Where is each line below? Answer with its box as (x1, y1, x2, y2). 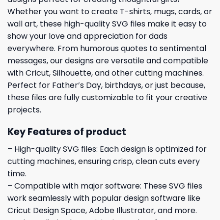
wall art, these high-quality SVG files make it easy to (7, 18, 207, 30)
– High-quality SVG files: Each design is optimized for (7, 143, 207, 155)
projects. (7, 104, 41, 116)
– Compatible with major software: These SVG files (7, 180, 202, 192)
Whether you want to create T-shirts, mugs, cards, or (7, 6, 212, 18)
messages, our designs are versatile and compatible (7, 55, 208, 67)
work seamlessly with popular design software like (7, 192, 200, 204)
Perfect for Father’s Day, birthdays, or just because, (7, 80, 205, 91)
